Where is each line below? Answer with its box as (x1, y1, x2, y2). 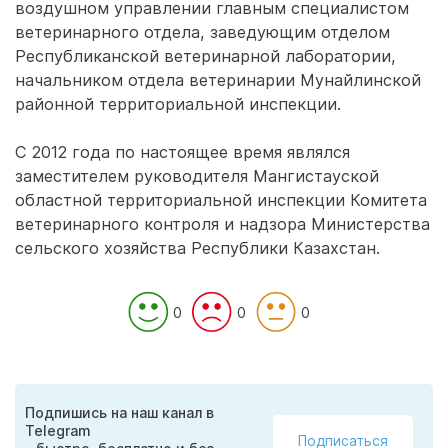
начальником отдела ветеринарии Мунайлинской (15, 70, 421, 90)
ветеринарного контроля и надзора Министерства (15, 214, 430, 234)
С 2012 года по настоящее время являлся (15, 142, 350, 162)
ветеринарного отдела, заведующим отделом (15, 22, 390, 42)
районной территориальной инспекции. (15, 94, 341, 114)
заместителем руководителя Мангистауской (15, 166, 379, 186)
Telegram (25, 422, 91, 439)
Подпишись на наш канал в (25, 404, 214, 421)
